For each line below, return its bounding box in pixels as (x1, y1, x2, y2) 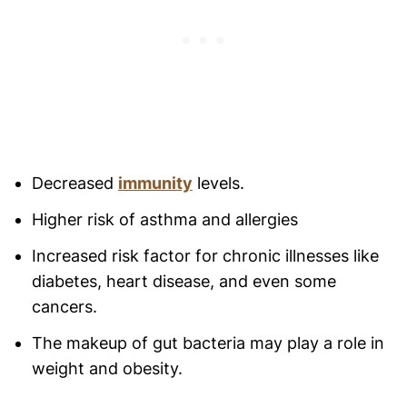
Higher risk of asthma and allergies (31, 210, 298, 230)
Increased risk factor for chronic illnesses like (31, 246, 379, 266)
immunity (117, 174, 193, 194)
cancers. (31, 297, 97, 317)
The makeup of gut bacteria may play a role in (31, 333, 384, 353)
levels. (192, 174, 244, 194)
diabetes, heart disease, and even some (31, 272, 336, 292)
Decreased (31, 174, 118, 194)
